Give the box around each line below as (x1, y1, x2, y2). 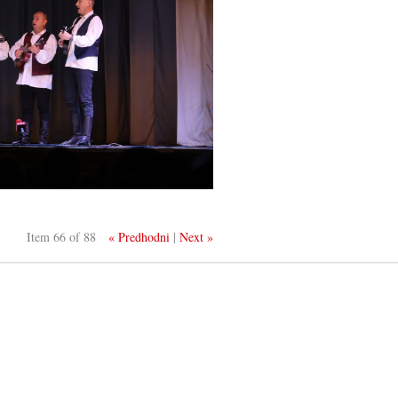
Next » (179, 228, 214, 246)
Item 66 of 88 (27, 228, 97, 246)
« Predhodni (108, 228, 171, 246)
